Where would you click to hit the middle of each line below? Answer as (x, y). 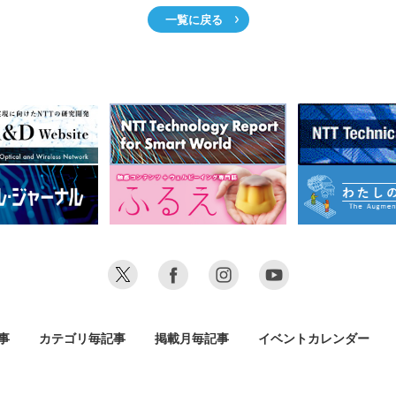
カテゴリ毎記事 (82, 339)
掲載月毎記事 (192, 339)
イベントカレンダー (314, 339)
